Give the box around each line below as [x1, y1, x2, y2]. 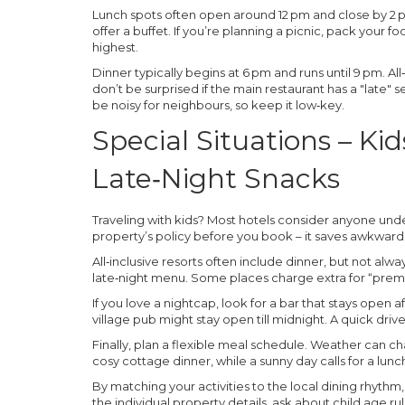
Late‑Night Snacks [92, 162, 340, 195]
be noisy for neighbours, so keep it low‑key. [92, 98, 344, 112]
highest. [92, 40, 138, 54]
